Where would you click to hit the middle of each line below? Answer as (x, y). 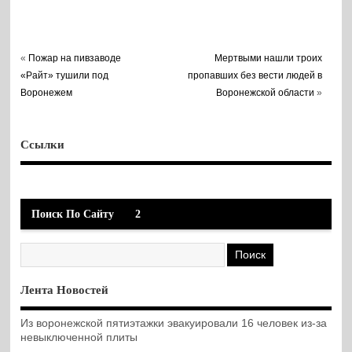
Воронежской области (266, 93)
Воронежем (47, 93)
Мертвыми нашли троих (269, 59)
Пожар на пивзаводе (75, 59)
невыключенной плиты (79, 338)
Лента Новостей (65, 290)
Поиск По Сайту (72, 214)
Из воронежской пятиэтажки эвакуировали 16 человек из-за (174, 324)
